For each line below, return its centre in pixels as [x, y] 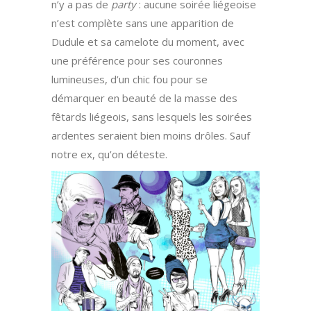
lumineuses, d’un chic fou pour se [129, 79]
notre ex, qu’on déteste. [109, 154]
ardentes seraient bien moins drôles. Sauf [151, 136]
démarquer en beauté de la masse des [144, 98]
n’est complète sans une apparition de [143, 23]
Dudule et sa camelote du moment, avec [148, 42]
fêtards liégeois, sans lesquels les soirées [152, 117]
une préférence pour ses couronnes [137, 61]
